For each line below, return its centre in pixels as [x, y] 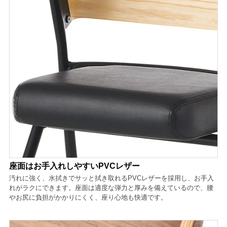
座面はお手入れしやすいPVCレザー [74, 166]
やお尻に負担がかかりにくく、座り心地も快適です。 [88, 197]
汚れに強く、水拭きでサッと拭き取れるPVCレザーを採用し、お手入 [111, 178]
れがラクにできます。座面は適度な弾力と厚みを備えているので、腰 [111, 187]
